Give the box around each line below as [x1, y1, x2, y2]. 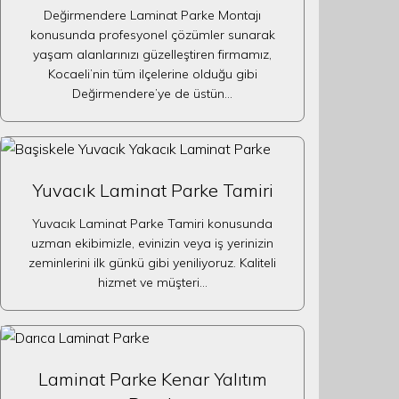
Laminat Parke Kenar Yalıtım [37, 368, 267, 390]
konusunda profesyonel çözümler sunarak [29, 27, 275, 43]
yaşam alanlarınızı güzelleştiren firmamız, [33, 46, 272, 62]
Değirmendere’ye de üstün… [72, 85, 232, 102]
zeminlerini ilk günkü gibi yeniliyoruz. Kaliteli [28, 255, 276, 271]
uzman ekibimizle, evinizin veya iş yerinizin [31, 235, 273, 251]
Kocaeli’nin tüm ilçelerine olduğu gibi [47, 66, 257, 82]
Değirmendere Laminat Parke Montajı [44, 7, 261, 23]
